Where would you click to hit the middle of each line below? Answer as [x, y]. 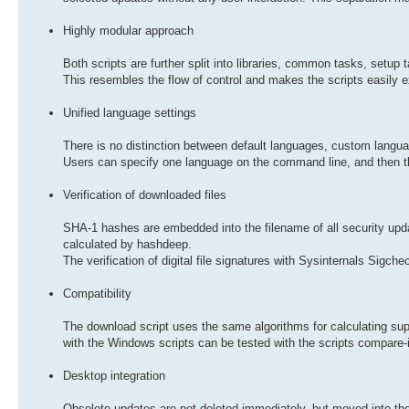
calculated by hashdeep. [127, 244]
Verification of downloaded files [145, 194]
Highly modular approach [128, 30]
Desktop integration [114, 375]
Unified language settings [130, 112]
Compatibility [97, 293]
